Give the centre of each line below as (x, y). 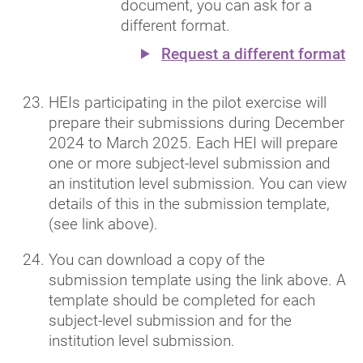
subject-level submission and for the (170, 320)
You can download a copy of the (157, 259)
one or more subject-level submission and (190, 163)
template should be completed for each (182, 300)
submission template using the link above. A (197, 280)
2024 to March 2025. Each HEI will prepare (193, 143)
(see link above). (103, 224)
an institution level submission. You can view (198, 183)
